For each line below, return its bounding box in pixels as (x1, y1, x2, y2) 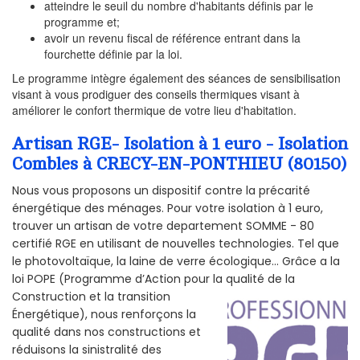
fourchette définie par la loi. (44, 46, 182, 63)
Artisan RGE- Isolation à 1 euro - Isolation (12, 134, 348, 154)
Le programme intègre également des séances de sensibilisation (12, 70, 341, 87)
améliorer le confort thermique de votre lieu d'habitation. (12, 102, 297, 119)
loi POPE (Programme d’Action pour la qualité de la (12, 271, 295, 288)
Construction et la (12, 288, 117, 305)
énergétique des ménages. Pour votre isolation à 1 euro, (12, 200, 323, 217)
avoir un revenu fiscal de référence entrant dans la (44, 30, 301, 47)
